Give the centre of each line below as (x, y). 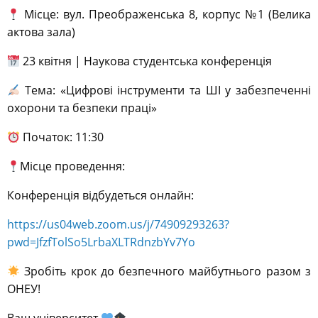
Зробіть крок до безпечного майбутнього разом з (165, 272)
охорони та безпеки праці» (82, 108)
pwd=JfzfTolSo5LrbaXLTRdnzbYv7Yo (101, 242)
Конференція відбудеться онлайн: (100, 196)
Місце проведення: (73, 166)
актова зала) (41, 32)
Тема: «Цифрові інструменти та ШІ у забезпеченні (165, 91)
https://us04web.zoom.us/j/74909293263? (118, 225)
